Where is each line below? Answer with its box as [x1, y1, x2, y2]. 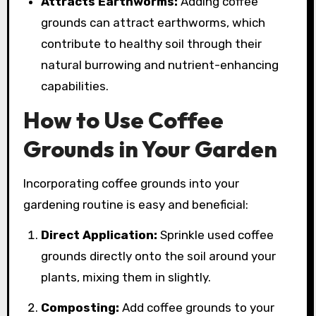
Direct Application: [41, 227, 158, 242]
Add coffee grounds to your [119, 300, 275, 315]
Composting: [41, 300, 120, 315]
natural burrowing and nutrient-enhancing [41, 58, 279, 73]
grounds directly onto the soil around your [41, 248, 276, 263]
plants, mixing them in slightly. [41, 269, 212, 284]
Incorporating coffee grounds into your [23, 176, 239, 190]
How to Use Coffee [23, 106, 224, 135]
